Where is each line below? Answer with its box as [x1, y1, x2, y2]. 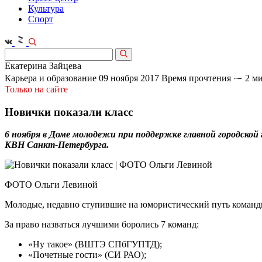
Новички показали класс [5, 105, 133, 118]
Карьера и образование [5, 73, 96, 83]
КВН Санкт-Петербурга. [5, 140, 109, 150]
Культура [28, 4, 64, 13]
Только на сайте [5, 84, 68, 94]
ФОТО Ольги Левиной [5, 180, 98, 190]
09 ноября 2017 [99, 73, 159, 83]
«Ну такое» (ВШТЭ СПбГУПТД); [28, 239, 162, 250]
